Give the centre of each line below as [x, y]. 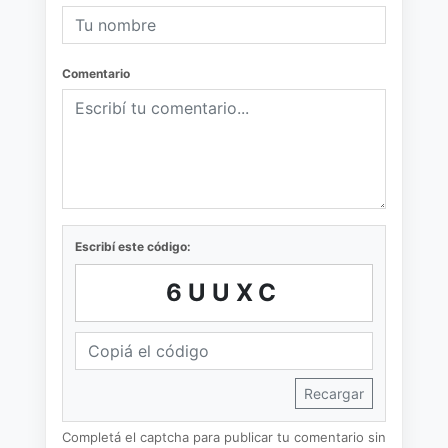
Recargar [334, 393]
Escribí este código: [133, 246]
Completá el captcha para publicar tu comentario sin [224, 436]
